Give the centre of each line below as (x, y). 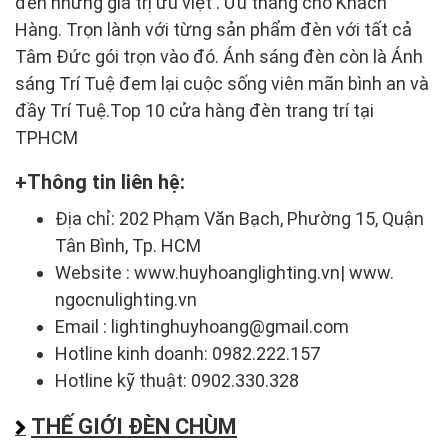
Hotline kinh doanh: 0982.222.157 (187, 353)
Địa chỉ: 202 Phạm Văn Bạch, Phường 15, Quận (239, 218)
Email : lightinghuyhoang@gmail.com (202, 326)
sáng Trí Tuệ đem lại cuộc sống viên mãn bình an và (222, 83)
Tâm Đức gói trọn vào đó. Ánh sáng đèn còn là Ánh (219, 56)
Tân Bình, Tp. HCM (128, 245)
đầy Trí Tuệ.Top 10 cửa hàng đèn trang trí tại (194, 110)
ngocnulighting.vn (126, 299)
